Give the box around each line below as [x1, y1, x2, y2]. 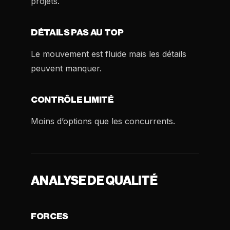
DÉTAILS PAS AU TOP [31, 28, 124, 37]
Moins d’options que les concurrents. [31, 116, 175, 126]
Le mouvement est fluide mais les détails [31, 49, 186, 59]
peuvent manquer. [31, 63, 102, 73]
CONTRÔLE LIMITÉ [31, 95, 114, 104]
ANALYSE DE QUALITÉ [31, 175, 158, 187]
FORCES [31, 212, 68, 221]
